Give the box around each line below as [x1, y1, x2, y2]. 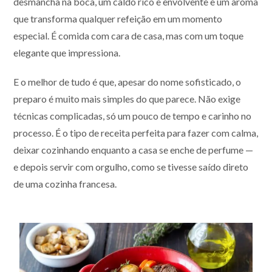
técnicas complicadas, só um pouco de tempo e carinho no [13, 110, 252, 122]
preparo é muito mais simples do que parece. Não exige [13, 93, 241, 105]
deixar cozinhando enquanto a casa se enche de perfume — [13, 144, 254, 156]
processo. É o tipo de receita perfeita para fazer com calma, [13, 127, 259, 139]
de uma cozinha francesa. [13, 178, 117, 190]
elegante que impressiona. [13, 47, 121, 59]
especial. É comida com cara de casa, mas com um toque [13, 30, 244, 42]
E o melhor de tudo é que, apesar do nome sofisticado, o [13, 76, 242, 88]
